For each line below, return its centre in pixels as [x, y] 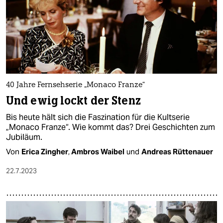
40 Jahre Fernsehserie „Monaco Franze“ [75, 86]
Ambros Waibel [98, 152]
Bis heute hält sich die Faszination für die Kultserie [98, 117]
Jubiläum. [24, 137]
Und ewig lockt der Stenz [73, 101]
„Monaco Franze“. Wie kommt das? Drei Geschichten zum [111, 127]
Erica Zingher [45, 152]
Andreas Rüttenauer [177, 152]
